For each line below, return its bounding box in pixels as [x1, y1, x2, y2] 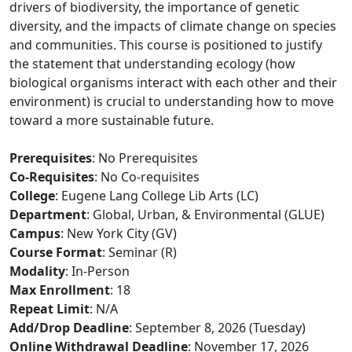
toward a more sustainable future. [9, 112, 214, 129]
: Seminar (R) [102, 244, 177, 261]
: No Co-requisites [94, 168, 200, 185]
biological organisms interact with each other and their [9, 74, 337, 91]
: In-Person [65, 262, 130, 280]
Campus [9, 225, 60, 242]
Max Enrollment [9, 281, 110, 299]
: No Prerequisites [92, 149, 198, 167]
